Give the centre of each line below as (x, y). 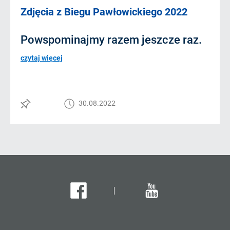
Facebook (86, 186)
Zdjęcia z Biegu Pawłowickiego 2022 (104, 12)
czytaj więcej (42, 58)
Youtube (156, 186)
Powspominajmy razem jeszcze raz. (111, 40)
